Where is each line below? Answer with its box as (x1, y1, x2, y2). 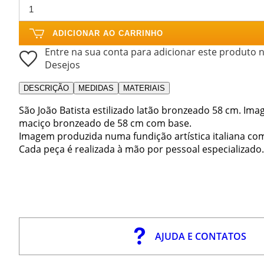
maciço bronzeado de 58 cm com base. (19, 116, 192, 130)
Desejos (45, 58, 80, 71)
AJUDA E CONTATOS (155, 229, 247, 243)
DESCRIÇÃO (24, 83, 69, 93)
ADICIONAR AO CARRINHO (52, 28, 163, 38)
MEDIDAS (78, 83, 114, 93)
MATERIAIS (123, 83, 165, 93)
